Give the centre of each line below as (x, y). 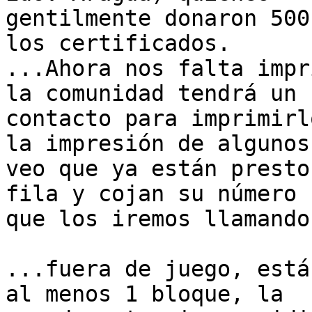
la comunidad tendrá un (151, 94)
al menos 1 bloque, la (145, 294)
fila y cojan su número (151, 194)
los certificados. (118, 44)
